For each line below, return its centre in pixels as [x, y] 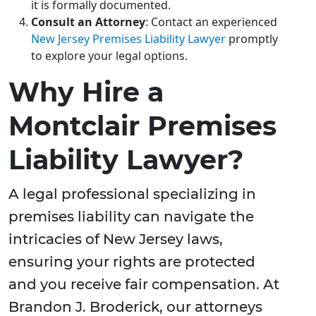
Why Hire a [86, 92]
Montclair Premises [142, 126]
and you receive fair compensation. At [144, 285]
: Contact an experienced [211, 22]
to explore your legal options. [109, 56]
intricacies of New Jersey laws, [116, 239]
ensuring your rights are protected [132, 262]
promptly [252, 39]
